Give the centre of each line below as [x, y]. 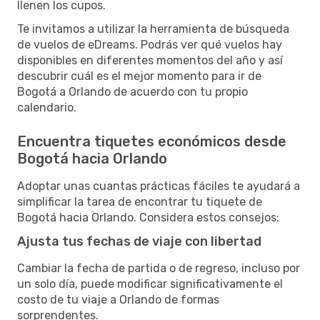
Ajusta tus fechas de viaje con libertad [139, 241]
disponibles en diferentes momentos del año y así [150, 60]
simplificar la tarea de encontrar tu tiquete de [140, 201]
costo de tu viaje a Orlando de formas [118, 299]
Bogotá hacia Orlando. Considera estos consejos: [148, 217]
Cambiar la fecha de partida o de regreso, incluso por [159, 268]
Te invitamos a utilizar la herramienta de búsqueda [153, 29]
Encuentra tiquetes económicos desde [152, 141]
